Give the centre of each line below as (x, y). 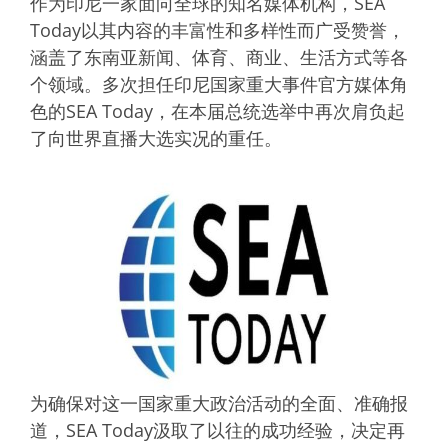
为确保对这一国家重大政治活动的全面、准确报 (219, 403)
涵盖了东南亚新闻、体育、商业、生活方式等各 (219, 57)
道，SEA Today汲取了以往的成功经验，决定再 (217, 430)
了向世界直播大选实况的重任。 (156, 138)
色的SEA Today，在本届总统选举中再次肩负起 (217, 111)
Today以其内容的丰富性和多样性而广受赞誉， (217, 30)
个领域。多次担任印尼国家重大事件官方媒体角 (219, 84)
